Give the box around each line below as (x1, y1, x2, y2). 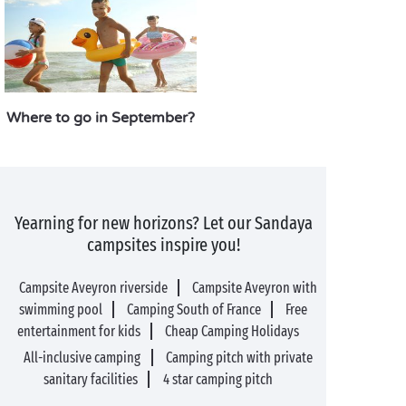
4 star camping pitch (162, 371, 273, 388)
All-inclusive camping (24, 349, 141, 366)
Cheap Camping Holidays (165, 323, 300, 340)
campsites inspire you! (86, 234, 240, 256)
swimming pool (18, 301, 102, 318)
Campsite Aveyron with (192, 279, 318, 296)
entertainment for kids (16, 323, 140, 340)
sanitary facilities (43, 371, 139, 388)
